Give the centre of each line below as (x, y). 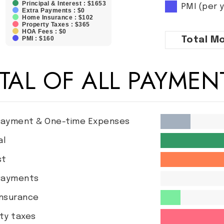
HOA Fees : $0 (44, 31)
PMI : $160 (38, 38)
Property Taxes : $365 (56, 24)
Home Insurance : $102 (58, 17)
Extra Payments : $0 (53, 10)
